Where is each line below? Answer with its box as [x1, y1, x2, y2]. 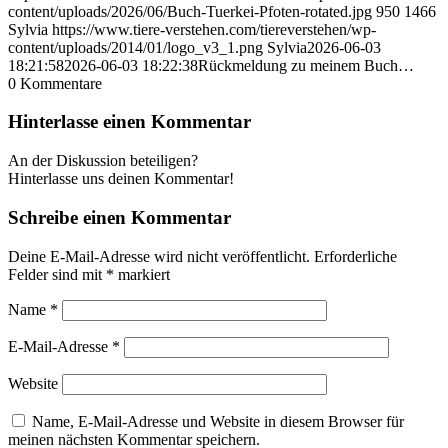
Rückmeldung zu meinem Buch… [198, 56, 414, 74]
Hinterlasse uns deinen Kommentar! [8, 170, 234, 188]
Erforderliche [314, 247, 397, 265]
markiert [114, 265, 170, 283]
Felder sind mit [8, 265, 106, 283]
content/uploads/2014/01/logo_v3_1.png [8, 38, 263, 56]
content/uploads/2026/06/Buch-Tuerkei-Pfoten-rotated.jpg [8, 2, 372, 20]
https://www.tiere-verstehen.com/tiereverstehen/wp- [52, 20, 376, 38]
